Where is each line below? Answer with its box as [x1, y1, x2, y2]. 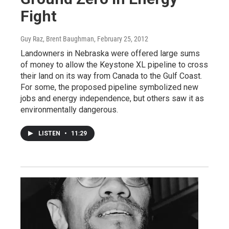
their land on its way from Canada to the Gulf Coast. [20, 71, 202, 81]
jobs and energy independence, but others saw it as [20, 93, 204, 103]
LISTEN [38, 129, 62, 137]
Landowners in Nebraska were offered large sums [20, 48, 200, 58]
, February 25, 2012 [94, 34, 148, 43]
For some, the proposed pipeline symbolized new [20, 82, 198, 92]
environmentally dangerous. [20, 104, 118, 114]
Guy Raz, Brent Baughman [20, 34, 94, 43]
